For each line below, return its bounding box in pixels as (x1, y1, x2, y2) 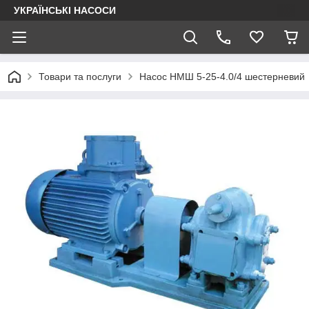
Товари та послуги (39, 71, 121, 82)
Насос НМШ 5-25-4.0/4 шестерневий (139, 71, 305, 82)
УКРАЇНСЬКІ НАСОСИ (14, 5, 116, 16)
